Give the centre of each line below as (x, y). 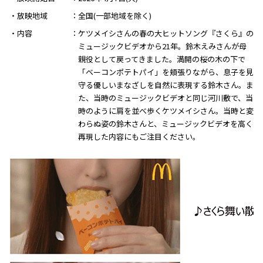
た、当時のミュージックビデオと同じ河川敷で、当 (166, 97)
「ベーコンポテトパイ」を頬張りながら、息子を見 (166, 72)
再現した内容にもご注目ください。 (139, 136)
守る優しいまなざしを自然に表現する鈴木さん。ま (166, 85)
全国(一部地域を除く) (115, 15)
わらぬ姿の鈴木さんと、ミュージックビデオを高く (166, 123)
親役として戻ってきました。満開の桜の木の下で (162, 59)
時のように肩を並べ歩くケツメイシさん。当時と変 (166, 110)
